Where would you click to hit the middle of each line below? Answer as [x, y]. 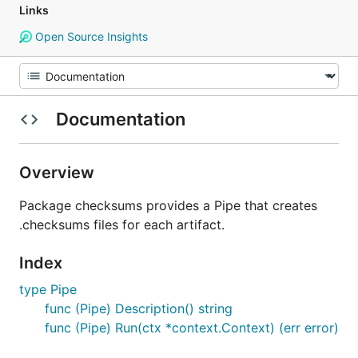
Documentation [120, 119]
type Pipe [48, 289]
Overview [59, 173]
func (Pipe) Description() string [139, 308]
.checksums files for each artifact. [122, 225]
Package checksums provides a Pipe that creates [168, 205]
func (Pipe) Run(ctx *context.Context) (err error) [192, 328]
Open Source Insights [89, 36]
